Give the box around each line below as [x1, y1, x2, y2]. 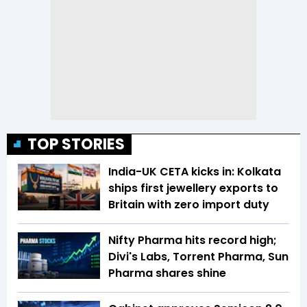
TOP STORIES [27, 134, 125, 156]
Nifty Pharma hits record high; [108, 232, 277, 249]
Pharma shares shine [108, 265, 229, 282]
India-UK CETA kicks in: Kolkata [108, 164, 281, 180]
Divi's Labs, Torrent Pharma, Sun [108, 249, 288, 265]
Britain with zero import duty [108, 197, 269, 213]
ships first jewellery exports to [108, 180, 278, 197]
